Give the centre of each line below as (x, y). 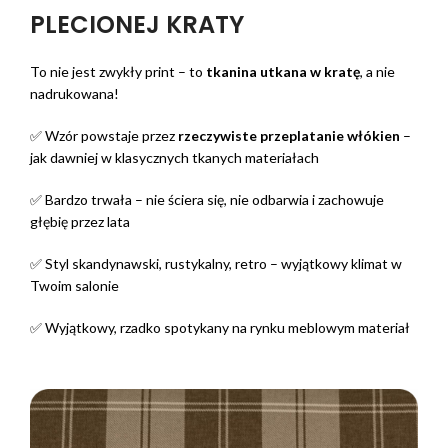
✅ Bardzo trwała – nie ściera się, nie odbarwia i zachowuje (207, 200)
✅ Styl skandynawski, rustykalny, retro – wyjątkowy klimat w (216, 264)
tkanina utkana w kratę (283, 72)
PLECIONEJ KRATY (137, 25)
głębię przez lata (80, 222)
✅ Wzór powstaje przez (104, 136)
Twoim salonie (74, 286)
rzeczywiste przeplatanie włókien (289, 136)
